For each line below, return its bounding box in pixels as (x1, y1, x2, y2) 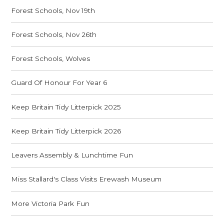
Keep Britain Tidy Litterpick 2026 (11, 126, 121, 135)
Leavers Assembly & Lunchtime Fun (11, 151, 133, 159)
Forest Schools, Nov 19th (11, 6, 95, 14)
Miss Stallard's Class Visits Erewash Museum (11, 175, 162, 183)
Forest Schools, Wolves (11, 54, 90, 63)
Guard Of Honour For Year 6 (11, 78, 107, 87)
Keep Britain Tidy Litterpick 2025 (11, 102, 121, 111)
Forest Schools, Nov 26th (11, 30, 97, 38)
